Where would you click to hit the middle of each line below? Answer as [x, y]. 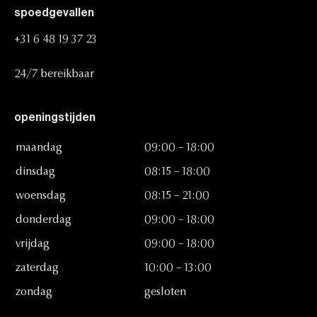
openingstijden [55, 117]
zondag [34, 292]
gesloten [165, 292]
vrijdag [33, 244]
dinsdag [35, 172]
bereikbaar [67, 74]
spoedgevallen [54, 12]
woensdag [41, 196]
